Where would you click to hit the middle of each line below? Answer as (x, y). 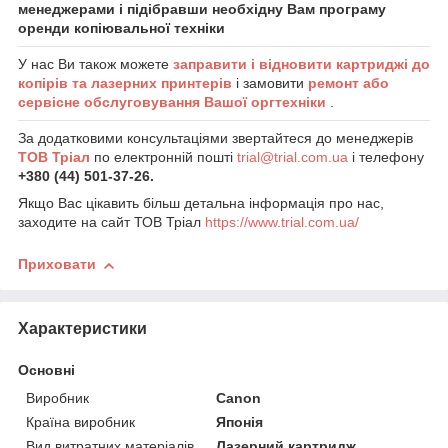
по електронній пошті (165, 157)
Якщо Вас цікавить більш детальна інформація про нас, (201, 203)
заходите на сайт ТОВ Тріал (111, 222)
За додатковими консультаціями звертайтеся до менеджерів (215, 138)
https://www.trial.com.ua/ (282, 222)
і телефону (388, 157)
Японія (240, 422)
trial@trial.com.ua (294, 157)
